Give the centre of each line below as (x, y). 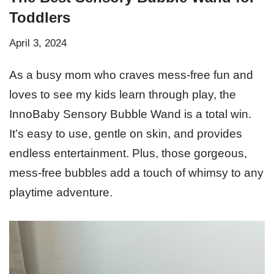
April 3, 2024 (38, 43)
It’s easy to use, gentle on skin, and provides (126, 133)
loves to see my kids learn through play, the (123, 94)
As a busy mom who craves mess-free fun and (131, 75)
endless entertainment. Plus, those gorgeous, (128, 153)
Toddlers (40, 17)
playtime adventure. (61, 192)
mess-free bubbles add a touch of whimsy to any (136, 172)
